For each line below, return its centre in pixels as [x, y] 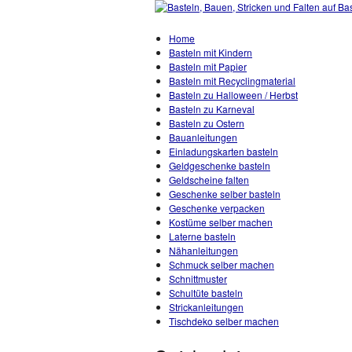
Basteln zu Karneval [212, 109]
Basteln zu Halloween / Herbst [233, 95]
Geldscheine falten [209, 180]
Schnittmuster [198, 279]
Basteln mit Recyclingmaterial [232, 81]
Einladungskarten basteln [224, 151]
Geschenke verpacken [217, 208]
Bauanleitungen [203, 137]
